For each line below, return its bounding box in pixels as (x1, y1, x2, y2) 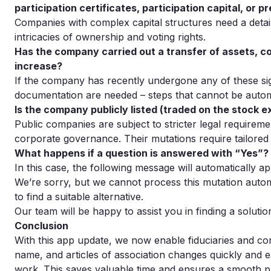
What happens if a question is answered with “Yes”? (15, 147, 269, 159)
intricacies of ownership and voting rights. (15, 31, 206, 43)
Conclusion (15, 220, 68, 232)
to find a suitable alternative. (15, 191, 143, 203)
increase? (15, 60, 62, 72)
